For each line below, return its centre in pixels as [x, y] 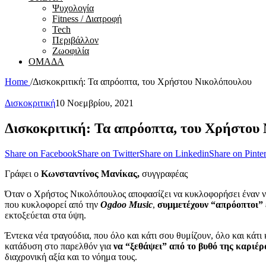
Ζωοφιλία [71, 51]
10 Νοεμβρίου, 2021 [94, 103]
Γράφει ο [23, 173]
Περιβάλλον [75, 40]
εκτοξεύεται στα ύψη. [45, 215]
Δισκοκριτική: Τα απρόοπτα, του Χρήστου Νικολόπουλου [142, 82]
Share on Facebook [41, 153]
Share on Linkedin [174, 153]
